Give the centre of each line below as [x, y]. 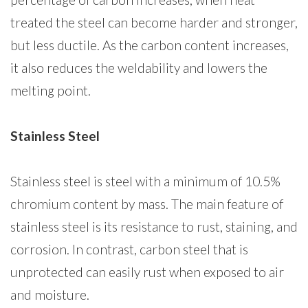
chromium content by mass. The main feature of [147, 203]
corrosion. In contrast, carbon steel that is [129, 249]
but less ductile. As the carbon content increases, [150, 45]
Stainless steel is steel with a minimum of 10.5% [145, 181]
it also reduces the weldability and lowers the [139, 67]
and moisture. [50, 294]
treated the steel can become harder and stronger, [154, 22]
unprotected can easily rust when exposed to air [147, 272]
